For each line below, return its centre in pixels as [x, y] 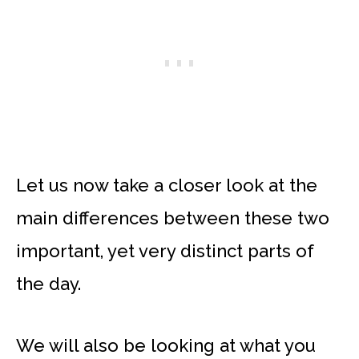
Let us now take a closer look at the [167, 186]
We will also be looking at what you [166, 345]
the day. [48, 284]
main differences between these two [173, 218]
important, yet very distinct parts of [165, 251]
